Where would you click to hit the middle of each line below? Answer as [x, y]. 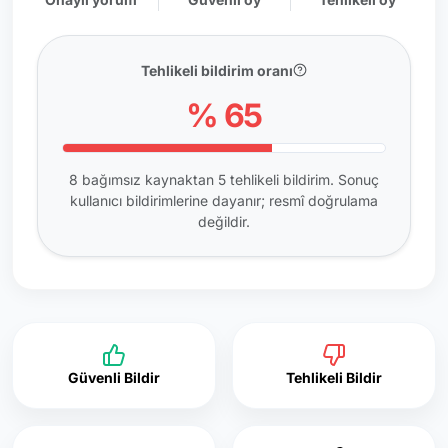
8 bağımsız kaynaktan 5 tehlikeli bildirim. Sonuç [224, 179]
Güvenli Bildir [114, 377]
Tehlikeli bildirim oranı [217, 70]
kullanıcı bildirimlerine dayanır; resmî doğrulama [224, 200]
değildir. [224, 221]
